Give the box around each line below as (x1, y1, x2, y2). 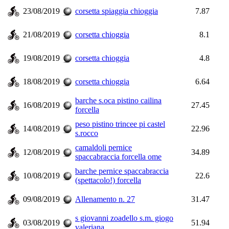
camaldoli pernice (75, 143, 132, 152)
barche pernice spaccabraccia (75, 167, 169, 175)
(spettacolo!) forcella (75, 176, 141, 185)
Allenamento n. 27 (75, 195, 135, 203)
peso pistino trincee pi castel (75, 120, 165, 128)
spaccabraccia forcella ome (75, 152, 162, 161)
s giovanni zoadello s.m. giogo (75, 214, 173, 222)
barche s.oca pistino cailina (75, 96, 162, 105)
